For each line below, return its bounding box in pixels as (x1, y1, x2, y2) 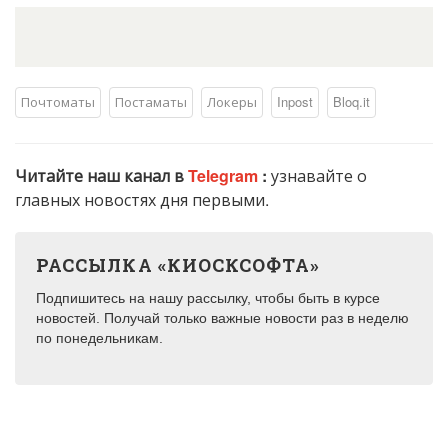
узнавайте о (271, 164, 367, 188)
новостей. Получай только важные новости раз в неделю (36, 310, 409, 327)
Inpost (277, 92, 313, 112)
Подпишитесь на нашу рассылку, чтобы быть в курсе (36, 290, 380, 307)
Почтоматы (21, 92, 95, 112)
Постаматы (115, 92, 187, 112)
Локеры (207, 92, 257, 112)
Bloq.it (333, 92, 370, 112)
